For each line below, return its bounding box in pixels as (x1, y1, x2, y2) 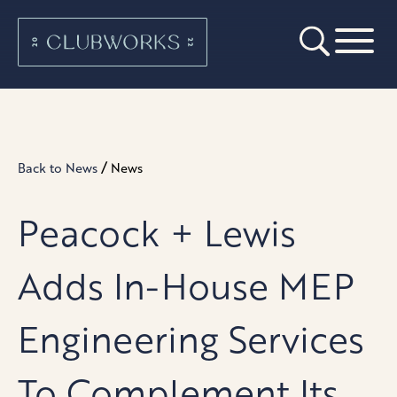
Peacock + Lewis (18, 206, 296, 257)
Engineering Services (18, 313, 364, 363)
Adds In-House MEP (18, 260, 354, 310)
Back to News (18, 159, 97, 176)
